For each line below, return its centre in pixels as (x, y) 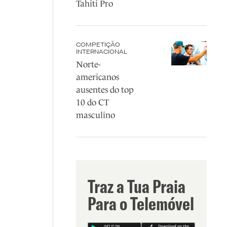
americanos (97, 77)
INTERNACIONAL (101, 52)
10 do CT (92, 103)
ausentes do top (105, 90)
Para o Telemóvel (141, 203)
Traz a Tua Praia (136, 186)
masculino (95, 115)
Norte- (88, 65)
